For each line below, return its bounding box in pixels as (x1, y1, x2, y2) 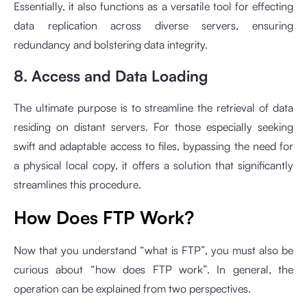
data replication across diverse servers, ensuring (14, 19, 293, 33)
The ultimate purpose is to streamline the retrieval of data (14, 101, 293, 115)
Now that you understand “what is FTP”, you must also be (14, 243, 293, 258)
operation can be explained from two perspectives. (14, 282, 251, 296)
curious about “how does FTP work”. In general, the (14, 262, 293, 277)
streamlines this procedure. (14, 177, 141, 192)
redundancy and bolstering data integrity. (14, 38, 208, 52)
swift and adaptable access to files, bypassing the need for (14, 139, 293, 153)
